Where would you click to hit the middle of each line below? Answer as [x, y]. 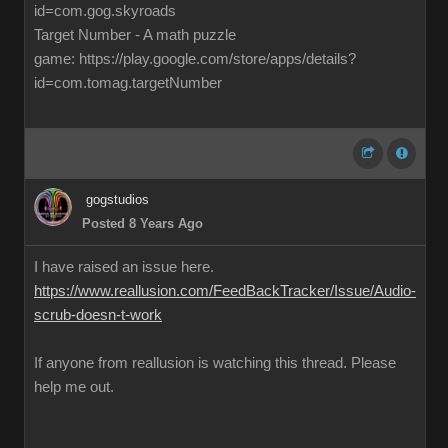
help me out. [74, 387]
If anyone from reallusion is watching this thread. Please [215, 363]
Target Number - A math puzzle [135, 35]
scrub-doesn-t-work [98, 315]
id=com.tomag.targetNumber [128, 83]
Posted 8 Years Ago [142, 223]
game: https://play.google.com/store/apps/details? [195, 59]
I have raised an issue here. [124, 267]
